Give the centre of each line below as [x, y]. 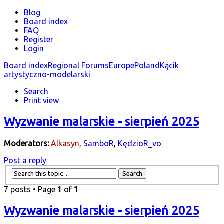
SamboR [99, 143]
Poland [147, 65]
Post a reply [25, 160]
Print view [41, 100]
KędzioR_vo [140, 143]
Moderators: [26, 143]
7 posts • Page [31, 190]
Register [39, 39]
